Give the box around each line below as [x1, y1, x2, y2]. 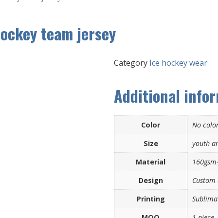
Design [138, 175, 163, 185]
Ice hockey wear [149, 57, 207, 68]
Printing [136, 194, 165, 203]
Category [114, 57, 147, 68]
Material [136, 157, 165, 166]
